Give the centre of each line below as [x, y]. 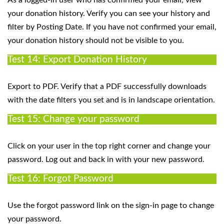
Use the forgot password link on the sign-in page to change [111, 205]
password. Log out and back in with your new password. [107, 159]
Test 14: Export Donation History [77, 59]
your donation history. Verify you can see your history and [109, 13]
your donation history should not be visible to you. [96, 40]
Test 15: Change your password [73, 119]
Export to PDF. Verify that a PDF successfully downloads [107, 86]
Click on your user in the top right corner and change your [109, 146]
